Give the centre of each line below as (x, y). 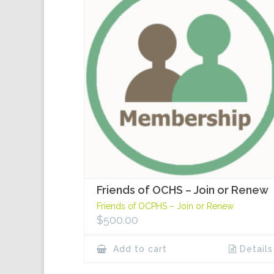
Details (256, 249)
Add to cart (139, 249)
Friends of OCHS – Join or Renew (183, 190)
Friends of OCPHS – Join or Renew (165, 206)
